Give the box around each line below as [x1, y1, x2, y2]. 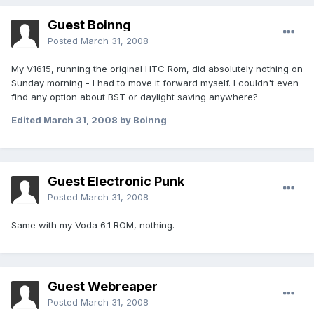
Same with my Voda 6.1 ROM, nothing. [11, 219, 175, 231]
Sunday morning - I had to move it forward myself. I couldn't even [11, 77, 299, 89]
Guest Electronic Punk [48, 174, 184, 189]
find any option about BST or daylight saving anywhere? [11, 91, 258, 103]
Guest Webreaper [48, 279, 158, 294]
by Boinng [118, 114, 167, 126]
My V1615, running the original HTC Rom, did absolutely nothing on [11, 63, 303, 75]
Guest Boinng [48, 18, 131, 33]
